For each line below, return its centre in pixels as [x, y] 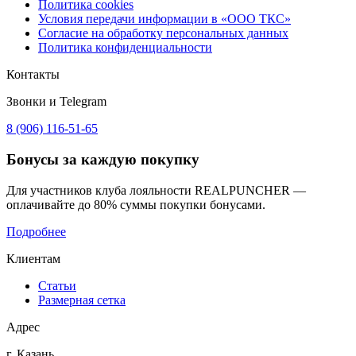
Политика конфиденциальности [125, 48]
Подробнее [36, 231]
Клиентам [33, 258]
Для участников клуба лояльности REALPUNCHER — [156, 190]
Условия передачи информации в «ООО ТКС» [164, 19]
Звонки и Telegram [56, 102]
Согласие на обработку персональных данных [163, 33]
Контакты [33, 75]
